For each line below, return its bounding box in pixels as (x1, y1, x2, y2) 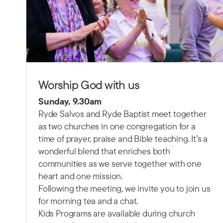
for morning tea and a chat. (38, 195, 138, 207)
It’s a (189, 133, 208, 145)
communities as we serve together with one (38, 158, 202, 170)
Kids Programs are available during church (38, 208, 195, 220)
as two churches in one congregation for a (38, 120, 196, 132)
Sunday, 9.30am (38, 96, 102, 108)
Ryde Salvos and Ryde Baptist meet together (38, 108, 207, 120)
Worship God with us (38, 77, 140, 93)
